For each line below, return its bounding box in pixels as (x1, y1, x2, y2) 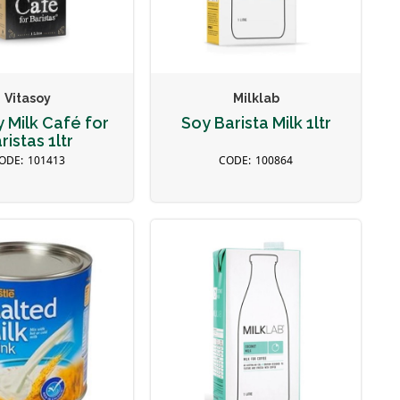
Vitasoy (4, 91, 52, 105)
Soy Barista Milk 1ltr (180, 113, 331, 132)
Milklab (232, 91, 279, 105)
